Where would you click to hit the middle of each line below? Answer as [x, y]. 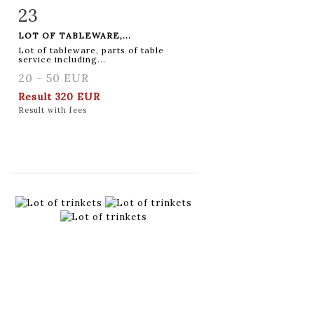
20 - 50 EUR [54, 77]
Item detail [62, 13]
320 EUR [78, 96]
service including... [62, 59]
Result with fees [53, 110]
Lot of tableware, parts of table [91, 50]
